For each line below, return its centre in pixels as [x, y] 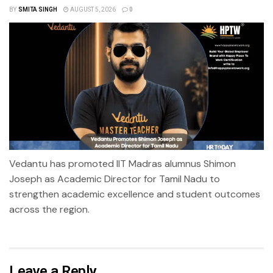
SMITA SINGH [37, 9]
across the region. [49, 209]
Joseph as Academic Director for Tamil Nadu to [115, 179]
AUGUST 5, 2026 [92, 9]
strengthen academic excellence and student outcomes [135, 194]
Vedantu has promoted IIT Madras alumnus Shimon [122, 163]
